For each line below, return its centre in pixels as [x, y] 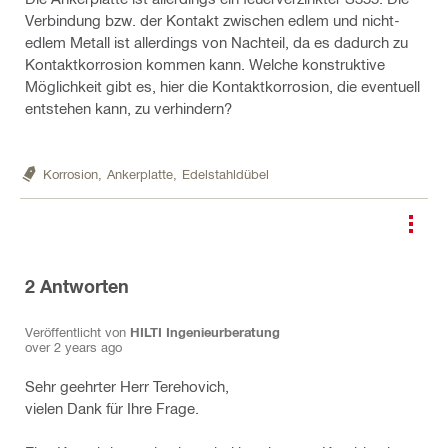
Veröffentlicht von [77, 331]
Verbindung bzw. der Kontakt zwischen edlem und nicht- [212, 20]
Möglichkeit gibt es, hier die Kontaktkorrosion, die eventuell [222, 86]
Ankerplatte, [142, 172]
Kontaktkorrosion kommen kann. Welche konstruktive [205, 64]
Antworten [82, 286]
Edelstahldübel [225, 172]
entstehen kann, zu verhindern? [128, 108]
